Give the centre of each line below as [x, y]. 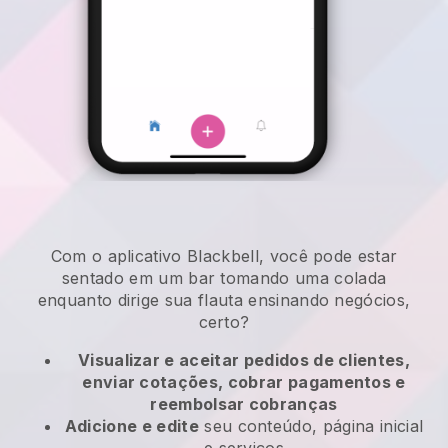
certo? [224, 322]
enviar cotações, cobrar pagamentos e [244, 382]
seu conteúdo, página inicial [311, 426]
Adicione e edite [131, 426]
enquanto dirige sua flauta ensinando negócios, [224, 300]
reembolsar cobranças [244, 404]
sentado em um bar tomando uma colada [224, 278]
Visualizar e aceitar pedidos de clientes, [244, 360]
